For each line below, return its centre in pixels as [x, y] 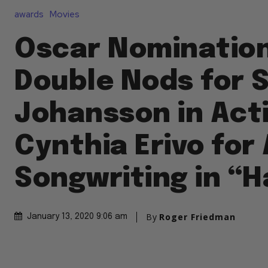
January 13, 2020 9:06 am [77, 217]
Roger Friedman [197, 217]
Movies [65, 15]
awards [29, 15]
